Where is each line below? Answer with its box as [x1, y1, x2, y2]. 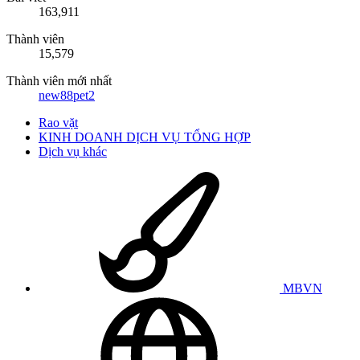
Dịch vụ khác [39, 144, 107, 158]
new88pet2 [39, 88, 95, 102]
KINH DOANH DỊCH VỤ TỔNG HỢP [39, 129, 251, 144]
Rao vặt [39, 115, 78, 129]
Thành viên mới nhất [6, 73, 112, 88]
